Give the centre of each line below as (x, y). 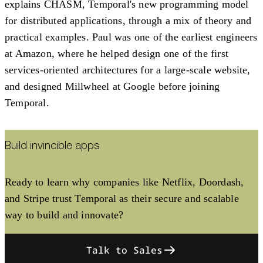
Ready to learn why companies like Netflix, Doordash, (124, 182)
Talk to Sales (124, 250)
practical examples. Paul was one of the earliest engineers (131, 37)
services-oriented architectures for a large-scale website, (128, 70)
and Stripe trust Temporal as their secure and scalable (122, 199)
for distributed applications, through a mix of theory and (128, 20)
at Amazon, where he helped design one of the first (117, 53)
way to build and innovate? (64, 215)
